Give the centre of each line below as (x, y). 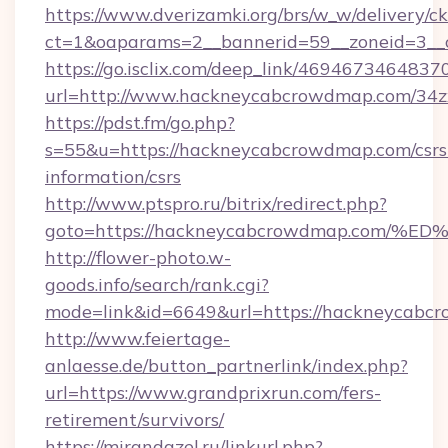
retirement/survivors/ (134, 419)
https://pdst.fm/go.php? (140, 122)
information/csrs (113, 176)
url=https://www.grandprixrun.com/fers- (213, 392)
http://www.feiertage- (137, 338)
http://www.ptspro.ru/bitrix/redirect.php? (216, 203)
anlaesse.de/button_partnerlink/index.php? (226, 365)
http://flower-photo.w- (138, 257)
